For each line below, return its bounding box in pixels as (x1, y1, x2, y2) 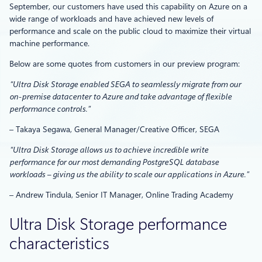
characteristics (9, 234, 109, 254)
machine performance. (9, 38, 89, 48)
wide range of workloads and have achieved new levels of (9, 13, 213, 23)
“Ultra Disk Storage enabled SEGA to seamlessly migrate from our (9, 79, 241, 89)
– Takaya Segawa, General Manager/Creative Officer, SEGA (9, 124, 219, 134)
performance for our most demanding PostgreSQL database (9, 157, 219, 167)
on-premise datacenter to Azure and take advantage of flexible (9, 91, 232, 101)
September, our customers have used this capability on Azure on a (9, 1, 247, 11)
